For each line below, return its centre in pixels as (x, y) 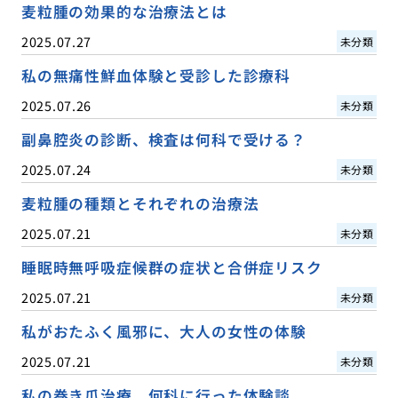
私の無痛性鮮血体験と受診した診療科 (156, 75)
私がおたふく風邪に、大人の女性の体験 (163, 332)
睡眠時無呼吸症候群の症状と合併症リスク (171, 268)
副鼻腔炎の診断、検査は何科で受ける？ (163, 140)
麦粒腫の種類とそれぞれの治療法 (140, 204)
